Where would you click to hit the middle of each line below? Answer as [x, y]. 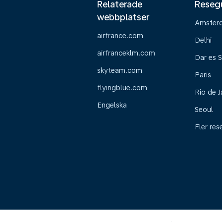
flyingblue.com [122, 88]
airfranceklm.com [126, 53]
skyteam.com [120, 70]
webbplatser [123, 17]
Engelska [112, 105]
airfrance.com [120, 36]
